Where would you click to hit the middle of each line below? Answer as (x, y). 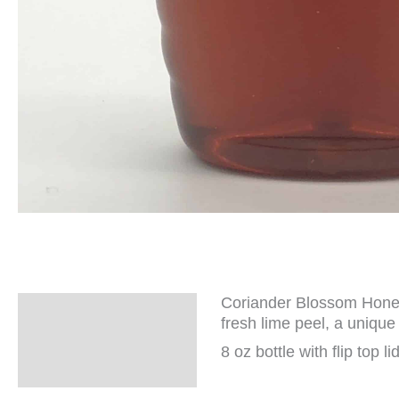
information (75, 368)
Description (75, 310)
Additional (70, 348)
